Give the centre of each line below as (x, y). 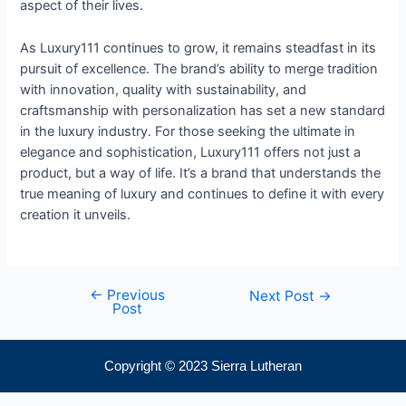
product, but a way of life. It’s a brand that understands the (201, 173)
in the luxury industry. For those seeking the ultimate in (188, 131)
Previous (134, 295)
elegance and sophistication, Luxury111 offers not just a (191, 152)
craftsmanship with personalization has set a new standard (203, 110)
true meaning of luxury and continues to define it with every (203, 193)
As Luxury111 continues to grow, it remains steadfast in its (198, 48)
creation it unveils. (76, 214)
